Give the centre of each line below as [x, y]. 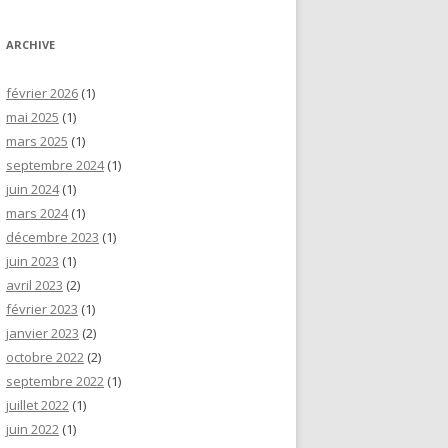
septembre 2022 [55, 381]
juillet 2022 [37, 405]
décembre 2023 [52, 237]
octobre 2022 [45, 357]
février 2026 [42, 93]
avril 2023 [34, 285]
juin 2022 [32, 429]
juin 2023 [32, 261]
